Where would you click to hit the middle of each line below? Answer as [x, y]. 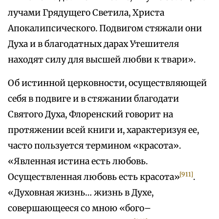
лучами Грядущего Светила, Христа [86, 13]
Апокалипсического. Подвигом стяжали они [105, 29]
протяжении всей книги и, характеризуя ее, [103, 130]
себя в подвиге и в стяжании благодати [93, 99]
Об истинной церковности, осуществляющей [107, 83]
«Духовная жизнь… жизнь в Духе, [81, 193]
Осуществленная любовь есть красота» [94, 177]
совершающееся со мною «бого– [79, 208]
